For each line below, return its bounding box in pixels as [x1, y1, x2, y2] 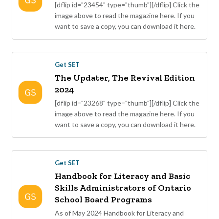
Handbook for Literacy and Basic [55, 171, 190, 182]
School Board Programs [55, 194, 152, 205]
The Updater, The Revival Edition [55, 72, 195, 84]
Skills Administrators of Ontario [55, 182, 191, 194]
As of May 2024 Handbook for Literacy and [55, 209, 184, 218]
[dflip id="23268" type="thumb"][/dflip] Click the [55, 99, 199, 108]
